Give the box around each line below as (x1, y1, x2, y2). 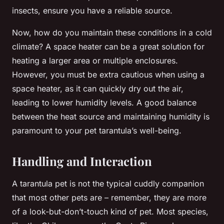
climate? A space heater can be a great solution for (12, 41, 204, 52)
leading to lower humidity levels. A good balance (12, 97, 196, 108)
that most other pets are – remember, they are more (12, 192, 206, 203)
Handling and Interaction (12, 153, 152, 169)
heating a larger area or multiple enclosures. (12, 55, 178, 66)
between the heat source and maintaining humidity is (12, 111, 209, 122)
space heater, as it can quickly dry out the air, (12, 83, 183, 94)
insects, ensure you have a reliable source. (12, 5, 172, 16)
